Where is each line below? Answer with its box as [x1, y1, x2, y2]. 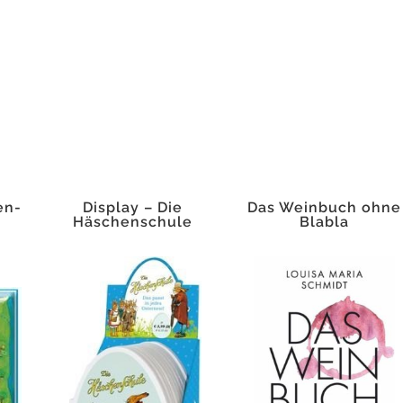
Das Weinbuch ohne [246, 199, 401, 216]
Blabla [299, 213, 349, 230]
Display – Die [82, 199, 183, 216]
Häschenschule [72, 213, 193, 230]
